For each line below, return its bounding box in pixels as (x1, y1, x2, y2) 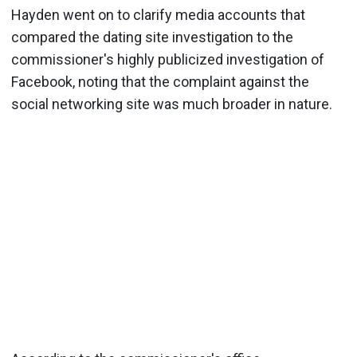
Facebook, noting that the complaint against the (11, 73, 309, 90)
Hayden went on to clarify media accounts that (11, 6, 305, 23)
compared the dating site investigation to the (11, 29, 293, 45)
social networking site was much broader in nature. (11, 96, 332, 112)
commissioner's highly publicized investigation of (11, 51, 324, 68)
